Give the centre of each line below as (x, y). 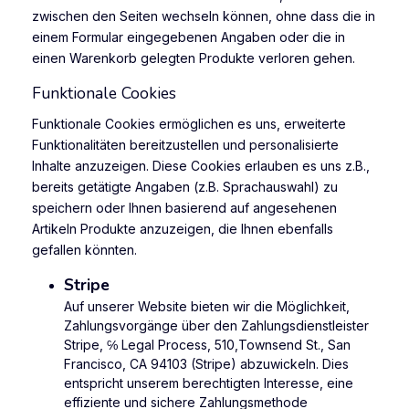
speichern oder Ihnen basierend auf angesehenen (184, 207)
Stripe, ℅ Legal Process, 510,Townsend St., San (207, 344)
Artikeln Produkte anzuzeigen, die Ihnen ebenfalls (183, 228)
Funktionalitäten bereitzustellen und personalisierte (185, 144)
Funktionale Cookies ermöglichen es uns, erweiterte (189, 123)
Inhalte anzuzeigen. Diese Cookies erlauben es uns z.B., (201, 165)
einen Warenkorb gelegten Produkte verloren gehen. (194, 58)
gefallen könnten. (84, 249)
